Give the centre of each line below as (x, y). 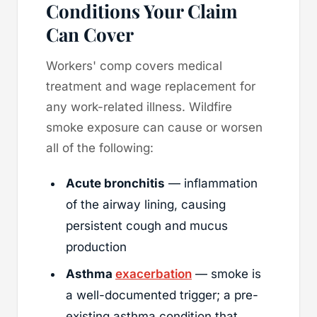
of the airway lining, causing (146, 204)
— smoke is (226, 273)
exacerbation (154, 273)
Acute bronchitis (115, 183)
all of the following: (100, 148)
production (96, 247)
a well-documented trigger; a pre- (162, 295)
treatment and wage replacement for (151, 86)
